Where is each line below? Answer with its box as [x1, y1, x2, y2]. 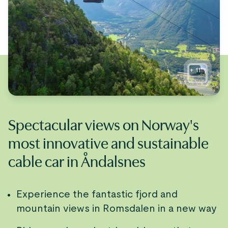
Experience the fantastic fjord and [16, 189, 178, 199]
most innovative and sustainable [8, 135, 209, 152]
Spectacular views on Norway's [8, 117, 199, 134]
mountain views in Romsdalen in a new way [16, 204, 217, 214]
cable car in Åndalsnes [8, 153, 146, 170]
